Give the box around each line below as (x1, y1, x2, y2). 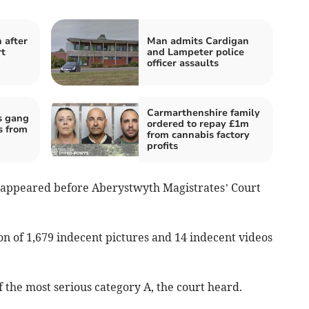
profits (147, 139, 178, 153)
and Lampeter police (147, 46, 244, 59)
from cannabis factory (147, 128, 250, 142)
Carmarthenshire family (147, 106, 260, 120)
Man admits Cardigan (147, 34, 249, 48)
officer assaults (147, 57, 219, 70)
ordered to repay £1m (147, 117, 249, 131)
